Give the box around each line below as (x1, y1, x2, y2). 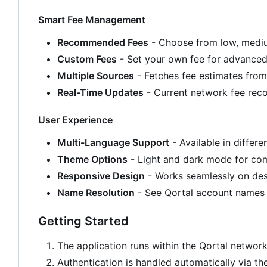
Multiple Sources (57, 69, 134, 82)
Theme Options (57, 153, 128, 165)
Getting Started (38, 213, 129, 228)
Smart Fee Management (38, 13, 145, 26)
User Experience (38, 113, 113, 126)
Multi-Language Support (57, 136, 169, 148)
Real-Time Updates (57, 86, 144, 98)
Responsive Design (57, 169, 145, 182)
